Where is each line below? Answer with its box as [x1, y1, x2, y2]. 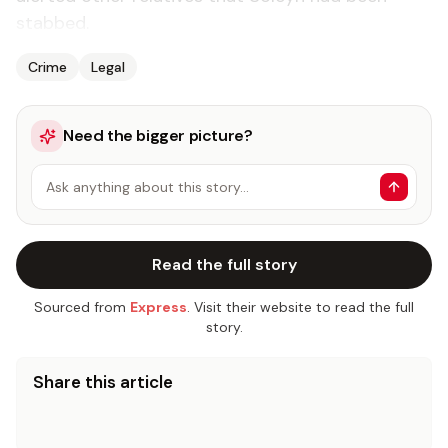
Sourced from [34, 298, 126, 316]
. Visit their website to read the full [187, 298, 414, 316]
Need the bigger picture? [63, 125, 253, 146]
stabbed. [16, 11, 89, 35]
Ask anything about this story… [46, 178, 249, 196]
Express [130, 298, 187, 316]
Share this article [33, 371, 173, 393]
